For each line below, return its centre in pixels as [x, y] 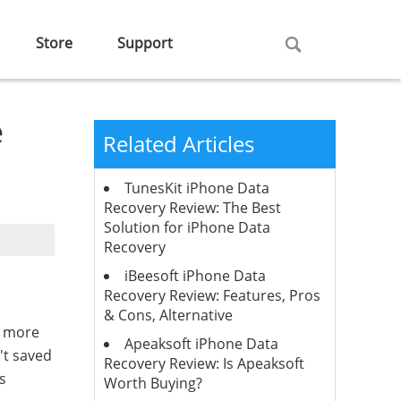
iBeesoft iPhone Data [195, 276]
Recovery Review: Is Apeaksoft [204, 363]
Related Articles [178, 144]
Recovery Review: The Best [192, 208]
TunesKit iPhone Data [196, 188]
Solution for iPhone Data [187, 227]
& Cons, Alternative [168, 315]
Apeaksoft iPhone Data [201, 344]
